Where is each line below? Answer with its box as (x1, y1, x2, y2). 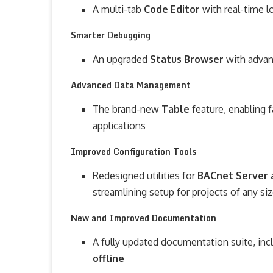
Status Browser (150, 53, 226, 65)
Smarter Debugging (71, 28, 151, 42)
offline (93, 252, 124, 264)
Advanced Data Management (71, 78, 191, 92)
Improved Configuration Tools (71, 144, 196, 158)
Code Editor (144, 3, 202, 15)
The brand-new (93, 103, 161, 115)
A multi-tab (93, 3, 144, 15)
